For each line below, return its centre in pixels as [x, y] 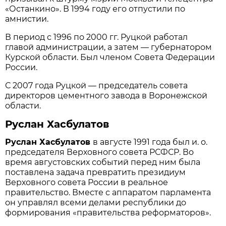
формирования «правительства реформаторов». [108, 212]
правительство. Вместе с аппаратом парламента [108, 192]
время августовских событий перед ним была [103, 162]
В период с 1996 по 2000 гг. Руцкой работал [97, 37]
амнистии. [27, 19]
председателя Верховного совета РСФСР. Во [100, 152]
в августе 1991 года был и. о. [150, 142]
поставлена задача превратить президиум [96, 172]
